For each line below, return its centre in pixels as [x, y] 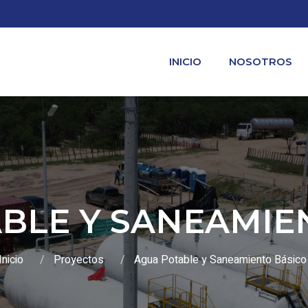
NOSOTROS [261, 62]
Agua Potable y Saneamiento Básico [220, 260]
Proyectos [78, 260]
